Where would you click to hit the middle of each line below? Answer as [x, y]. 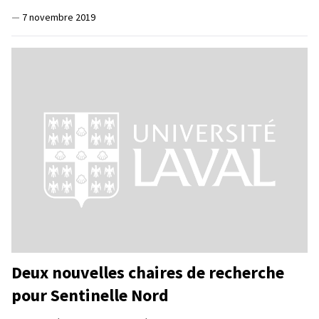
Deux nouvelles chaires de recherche [148, 272]
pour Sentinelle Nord [90, 295]
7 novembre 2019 [59, 17]
